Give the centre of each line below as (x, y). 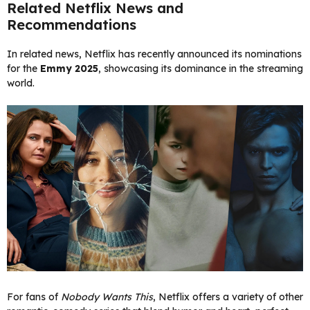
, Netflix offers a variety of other (228, 297)
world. (21, 83)
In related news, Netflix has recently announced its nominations (154, 54)
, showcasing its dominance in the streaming (201, 68)
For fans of (34, 297)
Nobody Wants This (107, 297)
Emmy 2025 (69, 68)
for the (24, 68)
